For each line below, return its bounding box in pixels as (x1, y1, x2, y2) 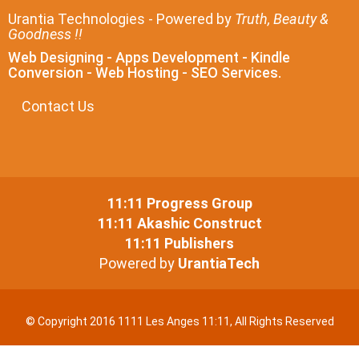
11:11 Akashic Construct (97, 215, 262, 232)
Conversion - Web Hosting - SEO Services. (8, 64, 281, 81)
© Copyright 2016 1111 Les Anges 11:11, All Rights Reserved (25, 315, 334, 328)
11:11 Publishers (125, 235, 234, 252)
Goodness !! (8, 26, 83, 42)
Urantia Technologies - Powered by (8, 10, 235, 27)
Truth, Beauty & (235, 10, 329, 27)
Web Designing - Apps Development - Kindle (8, 49, 290, 66)
